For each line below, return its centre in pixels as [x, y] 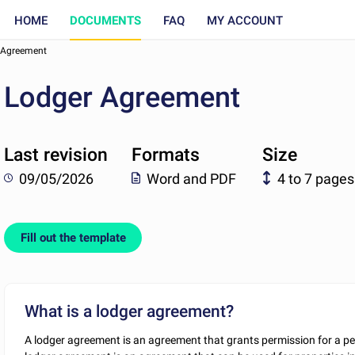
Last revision [56, 155]
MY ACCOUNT [244, 20]
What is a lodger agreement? [130, 311]
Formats [165, 155]
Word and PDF [191, 178]
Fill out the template [73, 238]
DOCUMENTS [105, 20]
